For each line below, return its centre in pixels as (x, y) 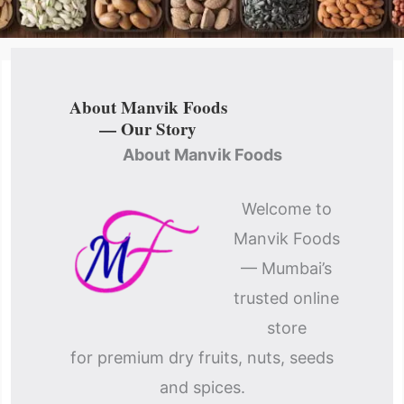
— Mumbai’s (286, 268)
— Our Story (148, 129)
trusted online (286, 298)
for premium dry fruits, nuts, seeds (202, 358)
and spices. (202, 387)
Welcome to (286, 209)
